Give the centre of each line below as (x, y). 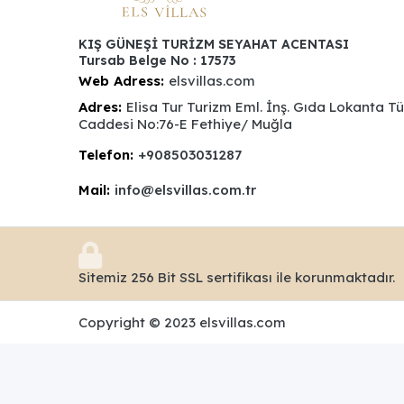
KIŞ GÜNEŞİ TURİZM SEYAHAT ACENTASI (214, 44)
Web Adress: (121, 80)
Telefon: (106, 154)
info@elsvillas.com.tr (185, 189)
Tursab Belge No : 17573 (157, 60)
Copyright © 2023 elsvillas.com (182, 322)
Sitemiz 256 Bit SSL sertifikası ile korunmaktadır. (237, 277)
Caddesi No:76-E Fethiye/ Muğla (185, 124)
